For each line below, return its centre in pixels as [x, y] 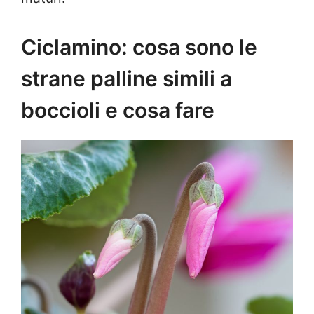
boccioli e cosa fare [118, 110]
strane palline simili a [127, 78]
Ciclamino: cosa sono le [139, 47]
